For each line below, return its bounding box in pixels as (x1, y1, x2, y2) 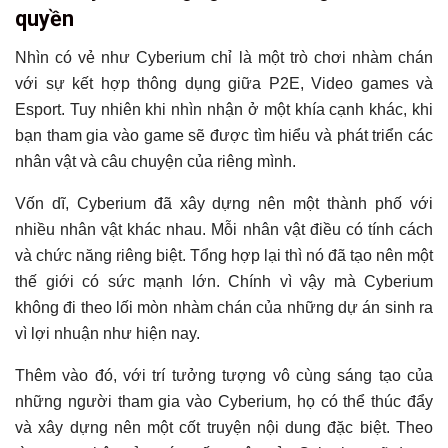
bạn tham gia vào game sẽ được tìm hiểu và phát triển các (15, 126, 433, 144)
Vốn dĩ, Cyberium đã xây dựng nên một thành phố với (15, 194, 433, 212)
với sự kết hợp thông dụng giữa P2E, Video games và (15, 74, 433, 92)
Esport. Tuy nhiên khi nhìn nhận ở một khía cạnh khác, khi (15, 100, 433, 118)
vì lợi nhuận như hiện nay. (15, 324, 204, 342)
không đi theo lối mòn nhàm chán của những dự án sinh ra (15, 298, 433, 316)
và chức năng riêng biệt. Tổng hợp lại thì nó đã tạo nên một (15, 246, 433, 264)
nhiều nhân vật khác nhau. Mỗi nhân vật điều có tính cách (15, 220, 433, 238)
